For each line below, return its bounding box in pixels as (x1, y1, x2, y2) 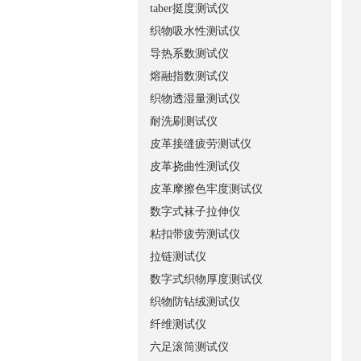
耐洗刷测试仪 (150, 115, 218, 127)
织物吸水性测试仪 (150, 25, 240, 37)
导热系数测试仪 (150, 48, 229, 60)
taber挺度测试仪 (150, 2, 229, 15)
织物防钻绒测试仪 (150, 296, 240, 308)
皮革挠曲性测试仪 (150, 160, 240, 172)
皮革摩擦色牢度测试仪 (150, 183, 263, 195)
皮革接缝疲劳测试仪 (150, 138, 251, 150)
